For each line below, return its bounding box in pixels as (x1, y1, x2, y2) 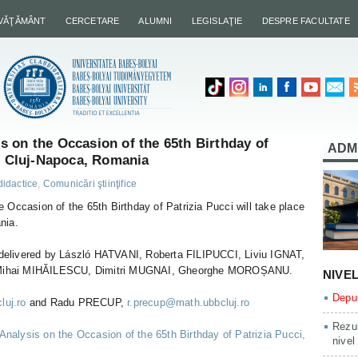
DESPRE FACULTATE (261, 16, 350, 26)
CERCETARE (65, 16, 120, 26)
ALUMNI (138, 16, 173, 26)
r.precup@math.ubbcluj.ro (127, 296, 250, 308)
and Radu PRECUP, (26, 296, 128, 308)
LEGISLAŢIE (191, 16, 243, 26)
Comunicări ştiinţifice (42, 178, 137, 189)
